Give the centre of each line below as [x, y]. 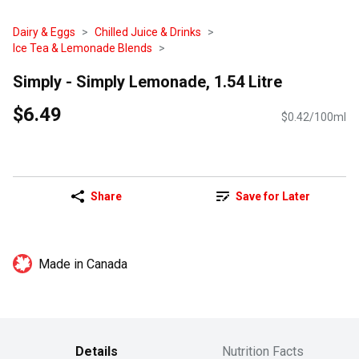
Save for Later [272, 197]
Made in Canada [83, 264]
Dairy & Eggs [44, 32]
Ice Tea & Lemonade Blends [83, 48]
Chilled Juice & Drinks [148, 32]
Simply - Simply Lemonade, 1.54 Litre [147, 81]
